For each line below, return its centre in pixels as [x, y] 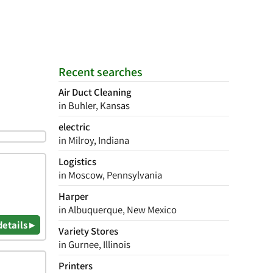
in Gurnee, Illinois [94, 244]
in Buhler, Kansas [94, 105]
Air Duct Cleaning [95, 92]
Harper [73, 196]
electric [74, 127]
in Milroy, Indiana [94, 140]
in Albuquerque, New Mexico [118, 210]
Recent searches [101, 72]
